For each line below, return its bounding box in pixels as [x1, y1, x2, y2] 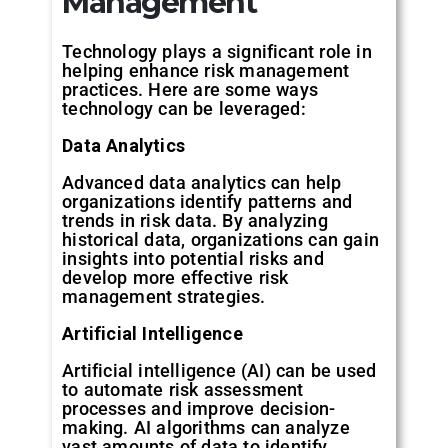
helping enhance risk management [62, 59, 350, 81]
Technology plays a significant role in [62, 40, 372, 62]
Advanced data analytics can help [62, 171, 342, 193]
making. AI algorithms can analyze [62, 416, 350, 438]
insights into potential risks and [62, 247, 324, 269]
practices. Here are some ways [62, 78, 319, 100]
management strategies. [62, 285, 266, 307]
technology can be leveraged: [62, 97, 306, 119]
